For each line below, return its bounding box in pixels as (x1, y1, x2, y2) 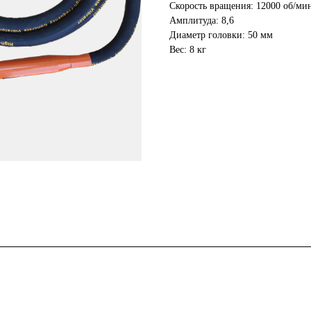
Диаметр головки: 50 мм (169, 30, 273, 41)
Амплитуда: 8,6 (169, 15, 234, 26)
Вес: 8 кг (169, 44, 206, 56)
